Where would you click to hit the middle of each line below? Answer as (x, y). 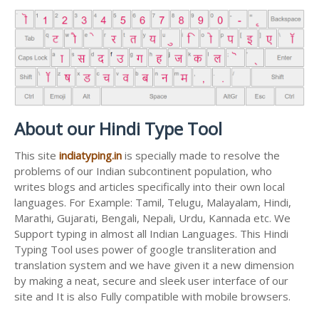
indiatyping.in (90, 156)
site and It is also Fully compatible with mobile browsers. (152, 297)
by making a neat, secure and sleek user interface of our (151, 281)
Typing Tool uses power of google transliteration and (145, 250)
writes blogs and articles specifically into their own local (150, 187)
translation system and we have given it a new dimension (154, 265)
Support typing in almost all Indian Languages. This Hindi (151, 234)
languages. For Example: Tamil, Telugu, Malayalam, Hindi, (153, 203)
